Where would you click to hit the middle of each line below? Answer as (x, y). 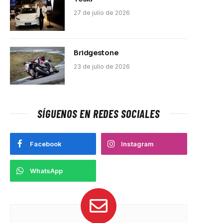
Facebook (46, 144)
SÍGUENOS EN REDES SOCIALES (99, 113)
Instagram (137, 144)
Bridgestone (96, 53)
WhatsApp (46, 170)
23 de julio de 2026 (102, 66)
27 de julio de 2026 (102, 12)
